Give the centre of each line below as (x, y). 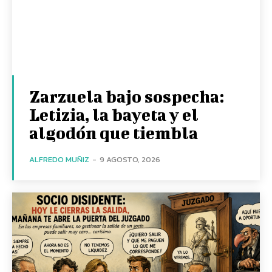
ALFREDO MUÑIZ (59, 159)
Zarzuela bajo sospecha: (127, 96)
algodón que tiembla (114, 132)
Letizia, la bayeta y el (114, 114)
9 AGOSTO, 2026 (130, 159)
